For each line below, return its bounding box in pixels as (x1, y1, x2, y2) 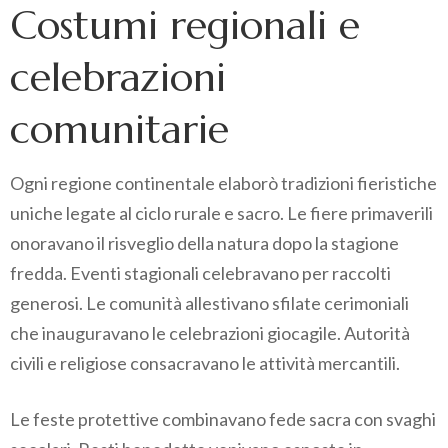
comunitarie (10, 104, 229, 155)
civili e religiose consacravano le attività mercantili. (10, 352, 400, 375)
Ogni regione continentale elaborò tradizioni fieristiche (10, 172, 437, 195)
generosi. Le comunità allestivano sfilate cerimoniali (10, 292, 409, 315)
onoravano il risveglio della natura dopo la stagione (10, 232, 399, 255)
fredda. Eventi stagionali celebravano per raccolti (10, 262, 391, 285)
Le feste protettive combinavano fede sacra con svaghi (10, 408, 436, 431)
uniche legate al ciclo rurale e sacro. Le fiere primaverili (10, 202, 433, 225)
